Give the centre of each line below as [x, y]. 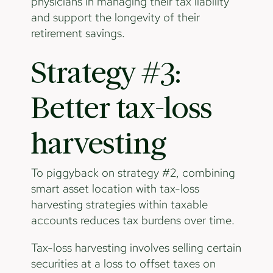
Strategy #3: [106, 74]
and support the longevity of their [115, 17]
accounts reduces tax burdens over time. [133, 221]
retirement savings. [78, 33]
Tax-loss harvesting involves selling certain [136, 247]
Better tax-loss [121, 109]
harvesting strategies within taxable [119, 205]
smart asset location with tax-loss [115, 189]
